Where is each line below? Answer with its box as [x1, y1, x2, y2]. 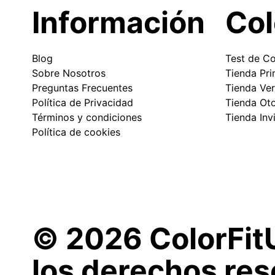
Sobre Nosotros [32, 66, 106, 79]
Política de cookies [32, 125, 120, 138]
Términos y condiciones [32, 110, 142, 123]
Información [32, 4, 205, 41]
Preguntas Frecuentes [32, 81, 133, 94]
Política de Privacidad [32, 96, 133, 109]
